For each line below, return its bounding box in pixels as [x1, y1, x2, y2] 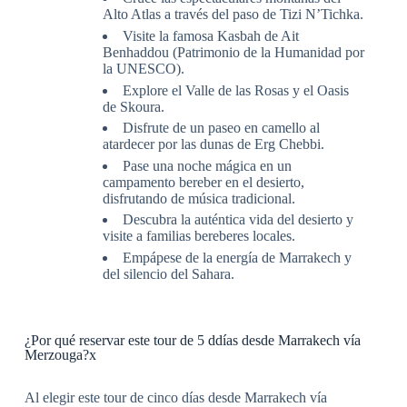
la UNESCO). [102, 60, 184, 76]
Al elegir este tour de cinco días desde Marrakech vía [24, 389, 327, 405]
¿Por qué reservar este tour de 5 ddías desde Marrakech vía [24, 332, 361, 348]
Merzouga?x [24, 346, 96, 362]
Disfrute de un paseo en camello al [122, 120, 320, 136]
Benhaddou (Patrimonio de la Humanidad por [102, 44, 364, 60]
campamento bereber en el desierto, [102, 174, 304, 190]
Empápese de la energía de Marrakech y [122, 249, 352, 265]
